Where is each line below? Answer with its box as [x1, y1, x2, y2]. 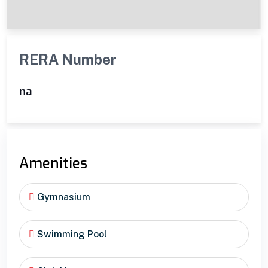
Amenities [19, 153, 87, 173]
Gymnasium [35, 191, 90, 203]
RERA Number [19, 50, 117, 68]
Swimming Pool [35, 228, 107, 240]
